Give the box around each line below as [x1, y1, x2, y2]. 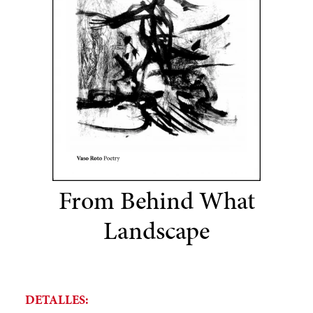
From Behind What [58, 183, 255, 219]
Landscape [103, 213, 210, 249]
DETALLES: [25, 290, 89, 308]
